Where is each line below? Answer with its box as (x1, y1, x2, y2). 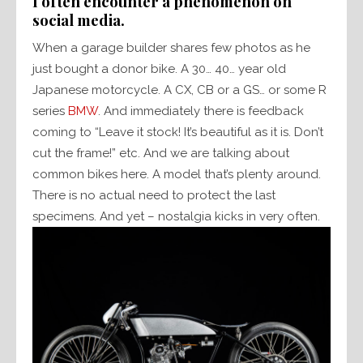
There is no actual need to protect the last (32, 188, 275, 203)
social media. (32, 10, 125, 31)
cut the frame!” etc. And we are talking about (32, 146, 289, 161)
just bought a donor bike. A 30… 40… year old (32, 62, 286, 77)
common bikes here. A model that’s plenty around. (32, 167, 321, 182)
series (32, 104, 68, 119)
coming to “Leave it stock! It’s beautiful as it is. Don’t (32, 125, 323, 140)
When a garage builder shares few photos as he (32, 41, 310, 56)
